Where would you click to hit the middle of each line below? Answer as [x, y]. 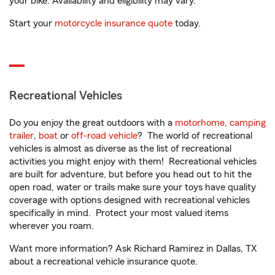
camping [248, 123]
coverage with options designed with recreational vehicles [130, 200]
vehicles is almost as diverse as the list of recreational [120, 149]
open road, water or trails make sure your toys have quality [133, 187]
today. [187, 23]
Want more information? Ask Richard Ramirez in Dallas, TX [133, 249]
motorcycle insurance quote [114, 23]
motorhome [200, 123]
